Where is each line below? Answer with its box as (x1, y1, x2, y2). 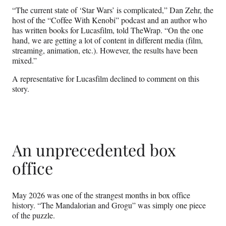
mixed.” (12, 55, 37, 66)
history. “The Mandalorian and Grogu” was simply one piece (12, 200, 206, 211)
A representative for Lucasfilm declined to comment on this (12, 73, 199, 84)
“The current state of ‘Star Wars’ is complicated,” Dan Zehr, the (12, 5, 213, 16)
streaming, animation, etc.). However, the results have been (12, 45, 198, 56)
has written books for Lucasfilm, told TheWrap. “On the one (12, 25, 203, 36)
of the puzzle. (12, 210, 55, 221)
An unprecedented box (12, 138, 176, 160)
